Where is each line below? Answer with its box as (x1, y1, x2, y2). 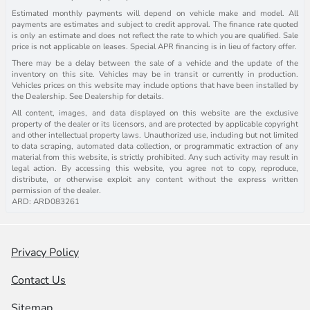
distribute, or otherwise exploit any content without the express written (12, 173, 298, 185)
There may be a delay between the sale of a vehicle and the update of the (12, 57, 298, 69)
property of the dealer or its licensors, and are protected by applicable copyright (12, 118, 298, 129)
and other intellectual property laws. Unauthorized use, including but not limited (12, 129, 298, 140)
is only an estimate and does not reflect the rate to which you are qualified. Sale (12, 29, 298, 41)
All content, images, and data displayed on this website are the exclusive (12, 107, 298, 118)
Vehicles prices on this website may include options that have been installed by (12, 79, 298, 91)
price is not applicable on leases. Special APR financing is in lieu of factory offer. (12, 40, 297, 52)
